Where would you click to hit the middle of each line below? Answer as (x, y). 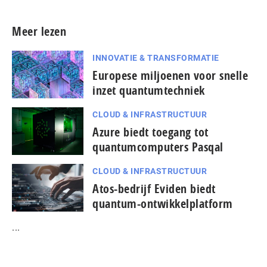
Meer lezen (39, 31)
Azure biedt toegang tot (150, 132)
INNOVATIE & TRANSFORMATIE (156, 58)
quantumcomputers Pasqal (158, 147)
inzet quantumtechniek (149, 90)
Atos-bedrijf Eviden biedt (154, 188)
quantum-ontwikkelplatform (163, 203)
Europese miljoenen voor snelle (170, 75)
